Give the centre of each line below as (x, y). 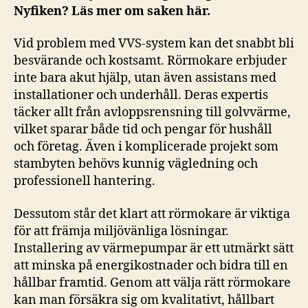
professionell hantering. (85, 181)
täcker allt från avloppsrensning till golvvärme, (152, 112)
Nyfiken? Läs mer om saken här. (112, 11)
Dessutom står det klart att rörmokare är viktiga (152, 214)
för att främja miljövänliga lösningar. (121, 231)
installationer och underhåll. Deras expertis (141, 95)
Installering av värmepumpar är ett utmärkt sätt (154, 248)
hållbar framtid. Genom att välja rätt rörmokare (152, 283)
